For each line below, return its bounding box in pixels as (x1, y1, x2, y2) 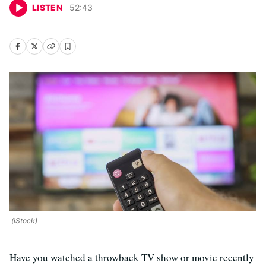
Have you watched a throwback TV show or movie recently (9, 250, 254, 264)
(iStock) (9, 216, 37, 225)
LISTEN (32, 2, 63, 12)
